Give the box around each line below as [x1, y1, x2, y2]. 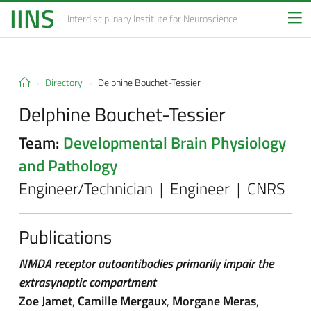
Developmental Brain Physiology [63, 131, 286, 155]
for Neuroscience [169, 11, 237, 26]
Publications [19, 223, 112, 251]
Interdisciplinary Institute [67, 11, 167, 26]
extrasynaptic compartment [19, 273, 156, 292]
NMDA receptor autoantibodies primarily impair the [19, 254, 274, 273]
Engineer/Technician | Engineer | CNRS [19, 177, 285, 201]
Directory [45, 75, 83, 90]
